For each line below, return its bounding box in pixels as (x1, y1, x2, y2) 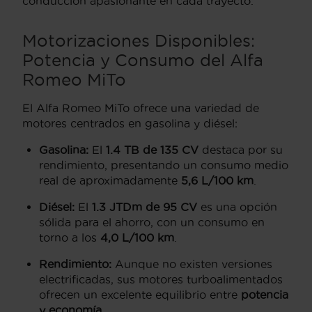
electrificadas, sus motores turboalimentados (39, 273, 283, 286)
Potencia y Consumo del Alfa (22, 51, 263, 70)
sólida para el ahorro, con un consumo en (39, 216, 265, 229)
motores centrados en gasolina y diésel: (22, 117, 237, 130)
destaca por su (198, 143, 283, 157)
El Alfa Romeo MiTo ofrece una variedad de (22, 102, 259, 115)
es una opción (197, 201, 277, 214)
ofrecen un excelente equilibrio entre (39, 288, 241, 302)
